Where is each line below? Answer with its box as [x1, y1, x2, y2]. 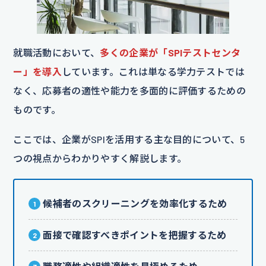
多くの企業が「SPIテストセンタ [100, 47, 241, 59]
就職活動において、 [13, 47, 100, 59]
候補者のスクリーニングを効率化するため [43, 198, 227, 210]
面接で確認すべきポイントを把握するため [43, 229, 227, 241]
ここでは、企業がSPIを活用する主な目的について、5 [13, 134, 245, 145]
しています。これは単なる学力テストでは [62, 66, 245, 78]
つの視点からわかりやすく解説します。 [13, 153, 187, 164]
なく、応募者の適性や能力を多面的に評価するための [13, 85, 246, 97]
